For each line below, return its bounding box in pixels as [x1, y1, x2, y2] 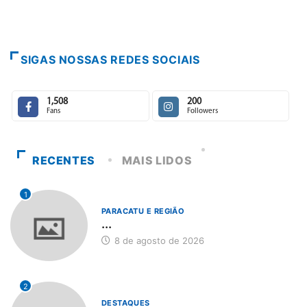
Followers [186, 107, 218, 115]
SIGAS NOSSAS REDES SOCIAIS [21, 52, 200, 66]
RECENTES [32, 153, 96, 167]
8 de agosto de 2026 [111, 234, 204, 246]
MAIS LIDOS [121, 153, 193, 167]
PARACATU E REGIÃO [101, 206, 185, 216]
